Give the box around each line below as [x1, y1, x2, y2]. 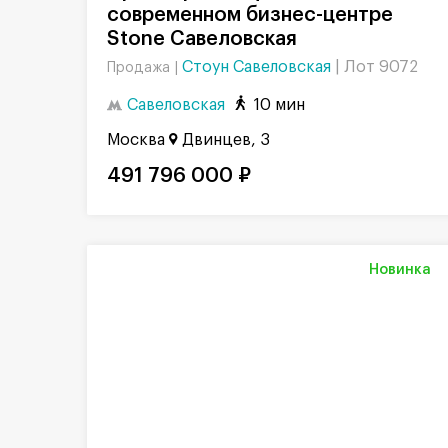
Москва [107, 132, 165, 149]
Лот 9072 [344, 58, 418, 75]
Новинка [369, 263, 431, 278]
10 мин [254, 96, 305, 113]
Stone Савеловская [107, 28, 297, 49]
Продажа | [107, 60, 182, 75]
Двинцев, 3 [182, 132, 270, 149]
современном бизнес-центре [107, 4, 393, 25]
